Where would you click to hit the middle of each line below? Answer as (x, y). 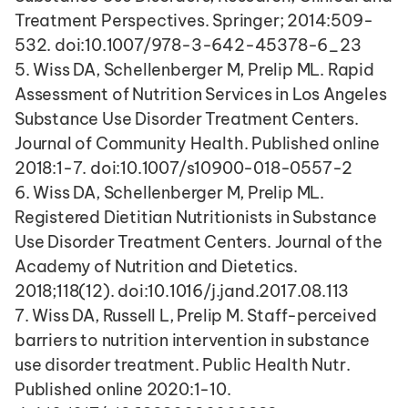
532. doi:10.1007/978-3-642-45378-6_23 (188, 45)
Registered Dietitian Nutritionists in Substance (196, 217)
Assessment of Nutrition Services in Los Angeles (201, 94)
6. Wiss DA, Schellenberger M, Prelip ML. (169, 193)
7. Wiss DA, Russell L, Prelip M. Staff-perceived (196, 316)
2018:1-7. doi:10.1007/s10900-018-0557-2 (184, 168)
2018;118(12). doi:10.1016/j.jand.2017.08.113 (182, 291)
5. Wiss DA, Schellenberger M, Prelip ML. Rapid (194, 70)
